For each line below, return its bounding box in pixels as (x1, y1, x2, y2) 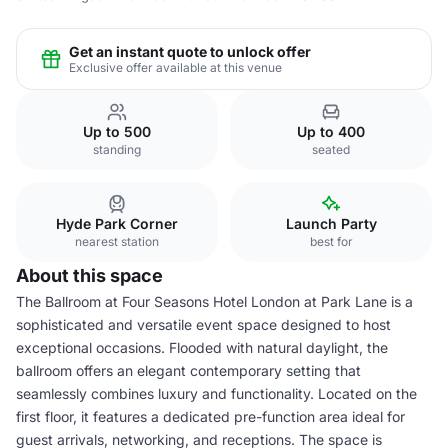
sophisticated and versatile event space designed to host (16, 316, 391, 333)
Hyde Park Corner (56, 215, 178, 232)
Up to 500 (83, 123, 151, 140)
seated (312, 142, 350, 157)
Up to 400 (297, 123, 365, 140)
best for (309, 234, 353, 249)
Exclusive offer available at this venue (69, 59, 282, 75)
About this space (16, 265, 163, 286)
